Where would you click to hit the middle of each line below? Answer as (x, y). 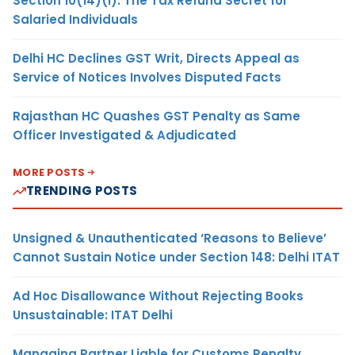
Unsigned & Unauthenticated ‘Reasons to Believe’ (170, 239)
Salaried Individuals (75, 20)
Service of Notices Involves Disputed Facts (147, 78)
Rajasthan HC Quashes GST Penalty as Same (157, 116)
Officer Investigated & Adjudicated (124, 136)
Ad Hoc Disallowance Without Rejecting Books (158, 296)
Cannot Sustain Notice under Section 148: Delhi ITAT (176, 258)
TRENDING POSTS (82, 191)
